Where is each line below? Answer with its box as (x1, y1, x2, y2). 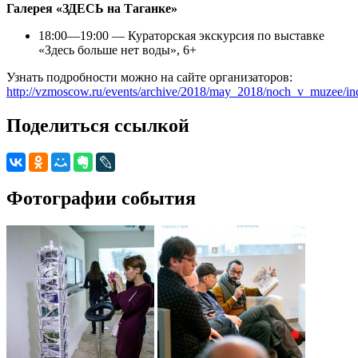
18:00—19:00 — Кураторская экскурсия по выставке (38, 29, 324, 43)
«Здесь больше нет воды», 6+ (38, 43, 197, 58)
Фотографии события (6, 187, 196, 209)
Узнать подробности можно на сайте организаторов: (6, 70, 292, 85)
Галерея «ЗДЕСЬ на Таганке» (6, 2, 177, 16)
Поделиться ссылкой (6, 115, 189, 137)
